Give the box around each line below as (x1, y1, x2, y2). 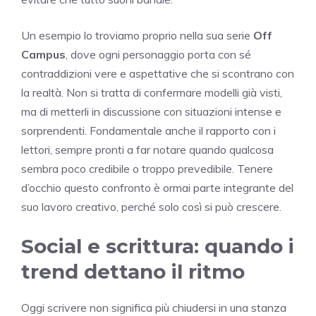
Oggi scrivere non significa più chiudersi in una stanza (21, 300, 286, 315)
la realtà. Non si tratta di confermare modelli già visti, (21, 85, 282, 99)
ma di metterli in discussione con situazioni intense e (21, 104, 281, 119)
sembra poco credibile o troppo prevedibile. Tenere (21, 161, 273, 176)
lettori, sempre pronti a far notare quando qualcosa (21, 142, 274, 157)
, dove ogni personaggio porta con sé (66, 47, 251, 61)
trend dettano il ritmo (21, 259, 245, 284)
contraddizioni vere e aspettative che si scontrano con (21, 66, 294, 80)
